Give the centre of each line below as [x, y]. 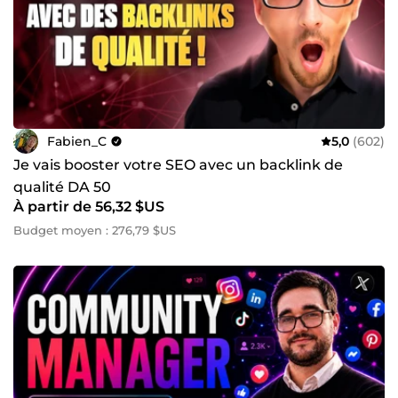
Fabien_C [77, 141]
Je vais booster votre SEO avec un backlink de [178, 165]
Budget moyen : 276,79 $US [95, 231]
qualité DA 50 [62, 187]
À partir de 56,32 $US [89, 207]
